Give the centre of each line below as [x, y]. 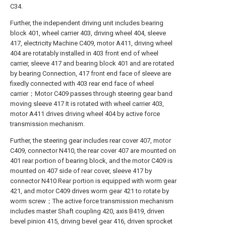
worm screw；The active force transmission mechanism [92, 201]
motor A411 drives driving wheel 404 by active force [85, 114]
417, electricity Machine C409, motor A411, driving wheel [91, 43]
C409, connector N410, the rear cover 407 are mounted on [93, 151]
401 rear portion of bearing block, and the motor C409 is [91, 161]
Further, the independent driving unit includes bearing [87, 23]
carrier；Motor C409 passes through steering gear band [91, 94]
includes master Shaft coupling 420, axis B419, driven [87, 211]
